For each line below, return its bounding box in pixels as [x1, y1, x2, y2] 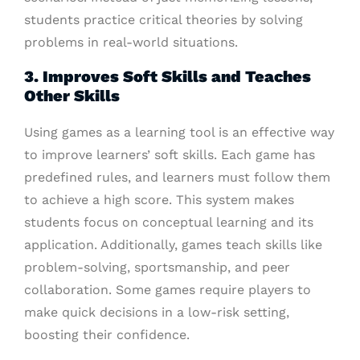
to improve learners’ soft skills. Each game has [24, 147, 315, 163]
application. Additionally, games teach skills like [24, 237, 322, 253]
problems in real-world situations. [24, 35, 238, 51]
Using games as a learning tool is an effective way [24, 125, 334, 141]
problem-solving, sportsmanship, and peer [24, 260, 290, 276]
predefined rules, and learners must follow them [24, 170, 330, 186]
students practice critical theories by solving [24, 12, 303, 28]
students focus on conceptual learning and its [24, 215, 313, 231]
